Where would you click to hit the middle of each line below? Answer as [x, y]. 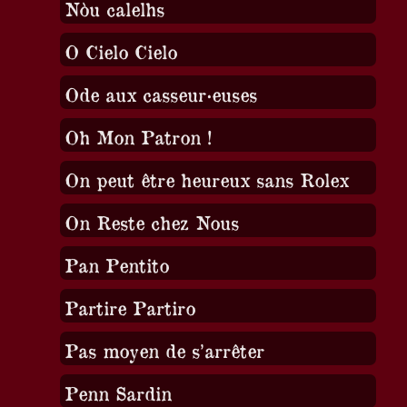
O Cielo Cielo [120, 51]
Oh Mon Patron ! [138, 136]
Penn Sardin [118, 392]
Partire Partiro [129, 307]
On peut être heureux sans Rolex [206, 179]
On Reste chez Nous [151, 222]
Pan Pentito [116, 264]
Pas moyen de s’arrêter [164, 350]
